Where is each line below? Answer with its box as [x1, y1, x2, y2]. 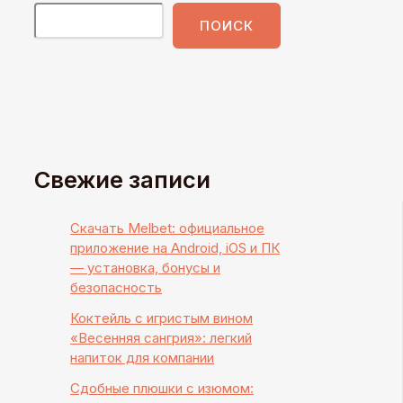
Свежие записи [34, 166, 210, 194]
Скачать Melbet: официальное [70, 219, 264, 237]
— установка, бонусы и [70, 258, 220, 276]
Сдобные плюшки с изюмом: [70, 379, 254, 397]
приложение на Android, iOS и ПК [70, 238, 280, 256]
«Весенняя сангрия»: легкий [70, 328, 252, 346]
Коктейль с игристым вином [70, 309, 253, 327]
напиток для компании [70, 348, 214, 366]
